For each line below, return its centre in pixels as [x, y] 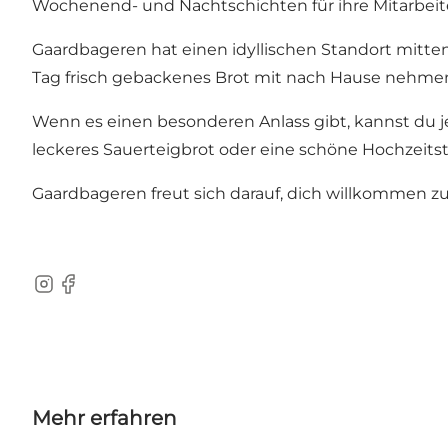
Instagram [72, 294]
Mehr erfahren [104, 418]
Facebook [94, 294]
